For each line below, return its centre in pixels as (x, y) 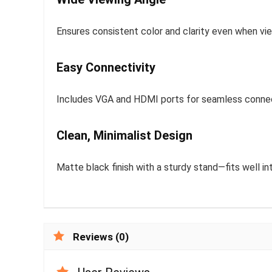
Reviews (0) (101, 237)
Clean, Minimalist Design (124, 135)
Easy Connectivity (106, 67)
